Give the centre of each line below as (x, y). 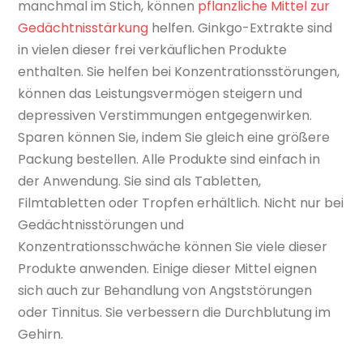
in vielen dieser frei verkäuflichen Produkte (153, 50)
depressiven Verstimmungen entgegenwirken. (165, 116)
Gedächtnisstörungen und (101, 225)
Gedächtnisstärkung (83, 28)
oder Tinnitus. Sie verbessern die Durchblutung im (175, 313)
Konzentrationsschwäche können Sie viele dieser (173, 247)
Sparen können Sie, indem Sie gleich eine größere (174, 138)
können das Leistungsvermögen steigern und (160, 94)
